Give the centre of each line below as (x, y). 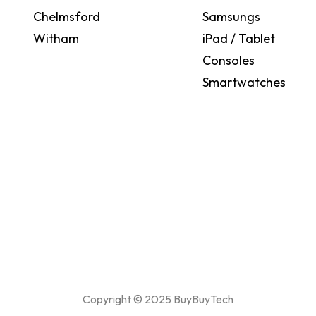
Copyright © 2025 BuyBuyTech (158, 299)
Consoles (229, 60)
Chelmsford (67, 17)
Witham (56, 38)
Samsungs (232, 17)
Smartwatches (244, 82)
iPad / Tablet (239, 38)
